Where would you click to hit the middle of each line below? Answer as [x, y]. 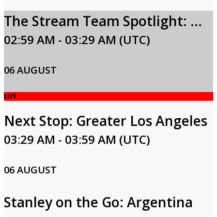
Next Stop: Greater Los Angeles [106, 121]
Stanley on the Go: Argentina [98, 202]
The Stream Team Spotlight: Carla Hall [196, 21]
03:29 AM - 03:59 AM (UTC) [77, 139]
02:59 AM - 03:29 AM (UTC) [77, 39]
